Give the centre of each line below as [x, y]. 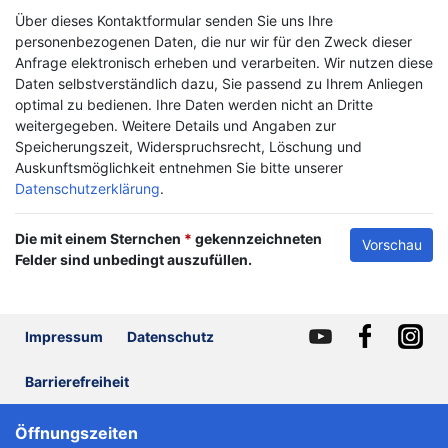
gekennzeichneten [257, 238]
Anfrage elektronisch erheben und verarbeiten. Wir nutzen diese [224, 62]
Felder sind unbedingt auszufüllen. [133, 259]
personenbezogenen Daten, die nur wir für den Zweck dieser [213, 41]
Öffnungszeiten [76, 433]
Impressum [64, 336]
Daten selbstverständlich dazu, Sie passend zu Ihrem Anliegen [219, 83]
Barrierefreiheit [77, 381]
